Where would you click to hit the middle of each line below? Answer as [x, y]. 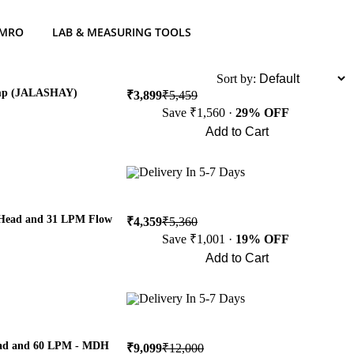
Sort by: [236, 78]
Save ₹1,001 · [199, 239]
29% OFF [262, 113]
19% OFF [262, 239]
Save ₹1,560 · [199, 113]
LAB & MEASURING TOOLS [122, 32]
